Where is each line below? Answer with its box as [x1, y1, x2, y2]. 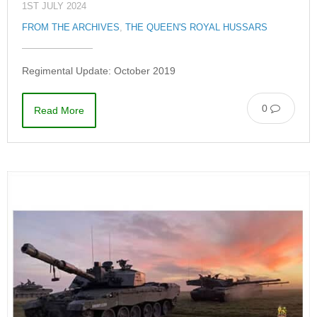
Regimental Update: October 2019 [22, 64, 175, 76]
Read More [34, 104, 84, 116]
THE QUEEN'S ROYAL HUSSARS [125, 22, 267, 33]
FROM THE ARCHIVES [22, 22, 120, 33]
